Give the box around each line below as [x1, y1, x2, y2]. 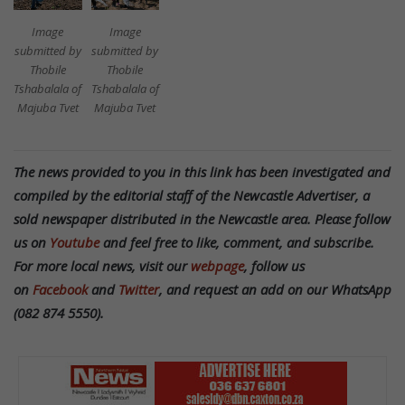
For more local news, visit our [14, 256, 191, 275]
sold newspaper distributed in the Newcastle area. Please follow [14, 209, 391, 228]
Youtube [50, 232, 99, 251]
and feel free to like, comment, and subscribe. [99, 232, 374, 251]
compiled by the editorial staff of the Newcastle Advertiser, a [14, 185, 370, 204]
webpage [191, 256, 244, 275]
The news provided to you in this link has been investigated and [14, 162, 391, 181]
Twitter [118, 279, 159, 298]
